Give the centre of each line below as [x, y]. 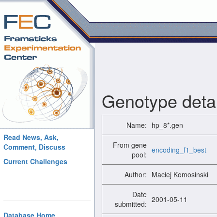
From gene [130, 145]
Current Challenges [35, 161]
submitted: [131, 204]
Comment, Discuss [34, 147]
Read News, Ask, [31, 137]
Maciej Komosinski [180, 174]
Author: [136, 174]
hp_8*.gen [167, 125]
